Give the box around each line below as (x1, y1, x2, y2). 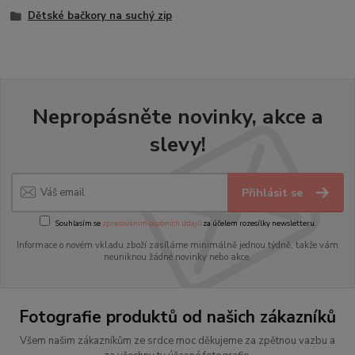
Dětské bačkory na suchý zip (27, 8, 172, 23)
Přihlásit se (242, 185, 307, 200)
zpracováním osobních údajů (101, 218, 201, 229)
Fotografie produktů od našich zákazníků (19, 305, 336, 328)
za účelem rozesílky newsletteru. (200, 218, 316, 229)
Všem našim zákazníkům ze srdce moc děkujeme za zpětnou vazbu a (20, 333, 335, 348)
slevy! (149, 130, 206, 159)
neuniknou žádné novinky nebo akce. (104, 251, 251, 264)
